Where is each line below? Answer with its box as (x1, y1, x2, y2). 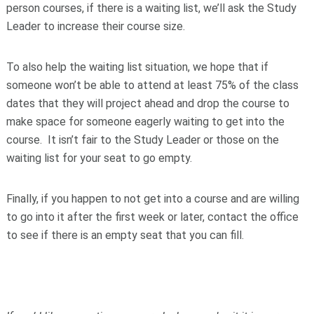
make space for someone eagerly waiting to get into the (6, 115, 285, 129)
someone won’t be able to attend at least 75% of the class (6, 78, 299, 93)
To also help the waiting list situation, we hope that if (6, 60, 268, 74)
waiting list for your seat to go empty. (6, 151, 195, 165)
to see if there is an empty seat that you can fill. (6, 228, 244, 243)
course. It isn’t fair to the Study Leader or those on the (6, 133, 279, 147)
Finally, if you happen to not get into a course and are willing (6, 192, 299, 206)
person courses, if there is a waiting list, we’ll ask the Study (6, 1, 296, 15)
